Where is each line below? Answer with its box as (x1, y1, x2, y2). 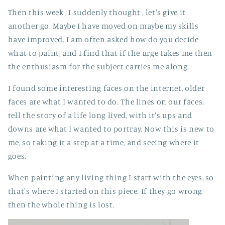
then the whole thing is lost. (8, 199, 115, 209)
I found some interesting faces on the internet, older (8, 83, 205, 93)
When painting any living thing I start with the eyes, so (8, 172, 214, 182)
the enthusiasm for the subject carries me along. (8, 62, 189, 72)
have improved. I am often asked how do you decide (8, 35, 199, 45)
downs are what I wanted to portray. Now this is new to (8, 124, 214, 134)
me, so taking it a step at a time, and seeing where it (8, 137, 199, 147)
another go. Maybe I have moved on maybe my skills (8, 21, 199, 31)
